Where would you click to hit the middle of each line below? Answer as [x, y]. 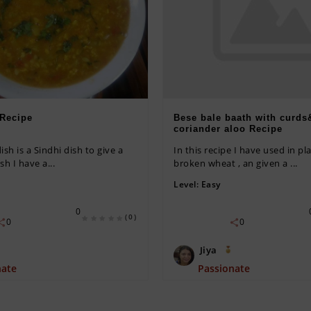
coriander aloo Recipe [228, 128]
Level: [187, 184]
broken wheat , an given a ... [236, 163]
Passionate [224, 268]
